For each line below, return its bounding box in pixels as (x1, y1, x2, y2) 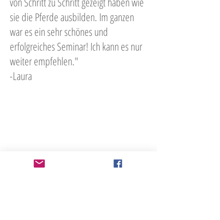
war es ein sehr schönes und (10, 24, 108, 39)
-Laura (10, 68, 32, 83)
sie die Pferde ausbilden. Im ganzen (10, 9, 134, 24)
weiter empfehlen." (10, 54, 78, 68)
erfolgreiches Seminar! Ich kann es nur (10, 39, 142, 54)
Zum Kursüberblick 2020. (48, 168, 110, 179)
